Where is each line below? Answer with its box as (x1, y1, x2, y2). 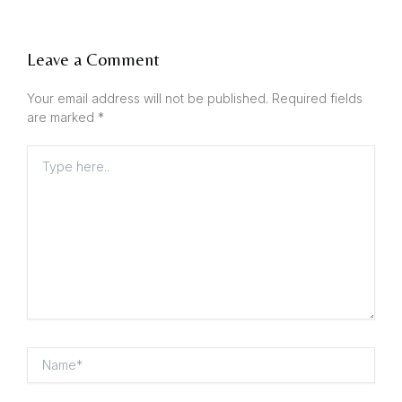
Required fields (272, 90, 363, 106)
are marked (27, 109, 98, 125)
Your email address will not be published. (27, 90, 268, 106)
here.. (26, 167, 57, 185)
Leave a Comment (27, 49, 160, 69)
